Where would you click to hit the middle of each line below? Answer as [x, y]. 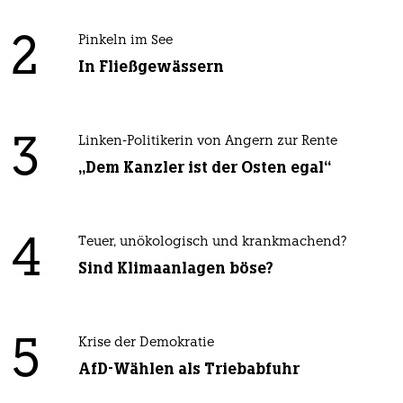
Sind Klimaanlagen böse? [175, 269]
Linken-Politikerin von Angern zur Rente [207, 142]
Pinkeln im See [125, 41]
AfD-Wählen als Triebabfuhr [188, 369]
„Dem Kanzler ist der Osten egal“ [204, 168]
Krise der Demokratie [146, 344]
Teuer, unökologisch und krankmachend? [212, 243]
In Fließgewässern [151, 67]
